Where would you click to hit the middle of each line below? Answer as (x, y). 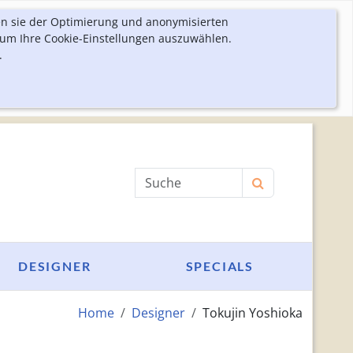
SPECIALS (219, 266)
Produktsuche (176, 176)
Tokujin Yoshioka (252, 313)
